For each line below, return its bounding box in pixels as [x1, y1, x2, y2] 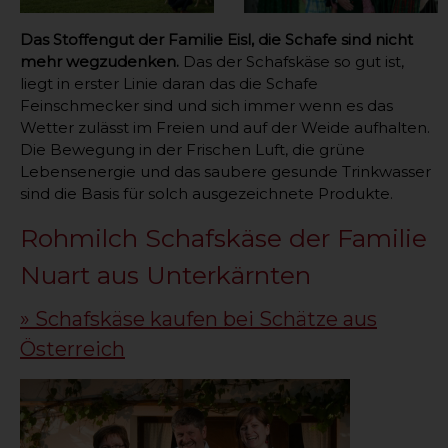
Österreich [20, 336, 125, 361]
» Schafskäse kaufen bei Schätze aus [20, 306, 377, 331]
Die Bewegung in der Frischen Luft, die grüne [20, 139, 365, 159]
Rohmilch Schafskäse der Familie [20, 222, 427, 253]
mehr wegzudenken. [20, 51, 179, 71]
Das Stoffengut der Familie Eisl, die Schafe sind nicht [20, 29, 413, 49]
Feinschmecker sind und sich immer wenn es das [20, 95, 393, 115]
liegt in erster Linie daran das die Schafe [20, 73, 318, 93]
